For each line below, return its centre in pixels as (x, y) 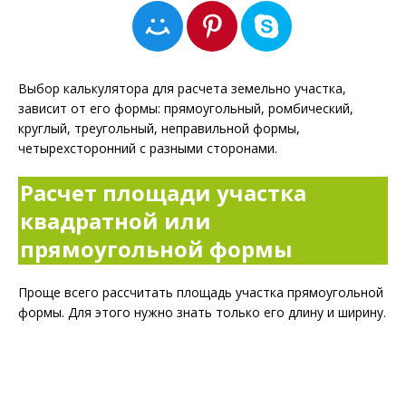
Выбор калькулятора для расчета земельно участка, (182, 88)
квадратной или (116, 221)
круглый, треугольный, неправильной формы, (159, 128)
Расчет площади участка (163, 193)
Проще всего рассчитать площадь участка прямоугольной (201, 292)
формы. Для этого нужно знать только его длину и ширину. (202, 312)
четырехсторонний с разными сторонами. (148, 148)
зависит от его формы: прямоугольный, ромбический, (188, 108)
